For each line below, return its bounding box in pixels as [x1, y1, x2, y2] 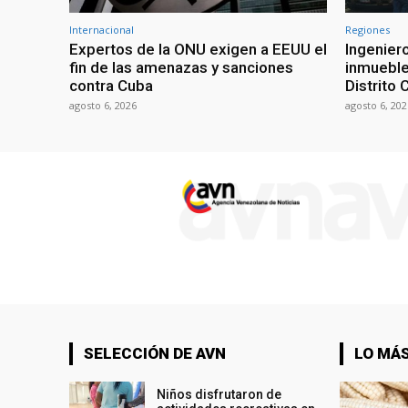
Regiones [345, 23, 390, 37]
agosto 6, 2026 [69, 98, 137, 113]
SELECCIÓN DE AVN [84, 344, 226, 363]
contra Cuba [69, 76, 153, 96]
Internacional [69, 23, 134, 37]
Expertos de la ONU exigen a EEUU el [69, 40, 327, 59]
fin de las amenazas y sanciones [69, 58, 293, 77]
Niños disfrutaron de [157, 387, 282, 403]
